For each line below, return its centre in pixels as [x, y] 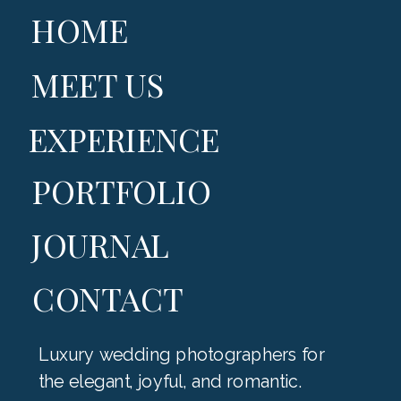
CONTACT [108, 298]
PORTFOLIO [122, 190]
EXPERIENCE [124, 139]
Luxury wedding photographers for [182, 354]
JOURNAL [100, 244]
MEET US [98, 83]
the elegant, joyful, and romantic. [171, 381]
